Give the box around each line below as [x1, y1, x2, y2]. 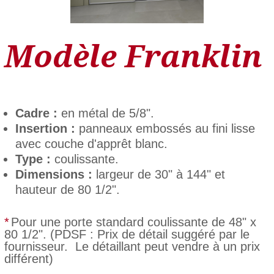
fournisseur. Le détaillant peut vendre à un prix [4, 239, 260, 253]
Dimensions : [15, 167, 92, 181]
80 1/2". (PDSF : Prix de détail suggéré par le [4, 227, 250, 241]
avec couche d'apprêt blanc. [15, 136, 168, 150]
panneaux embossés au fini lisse [75, 121, 255, 135]
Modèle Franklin [4, 39, 262, 75]
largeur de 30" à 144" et [92, 167, 225, 181]
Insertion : [15, 121, 75, 135]
